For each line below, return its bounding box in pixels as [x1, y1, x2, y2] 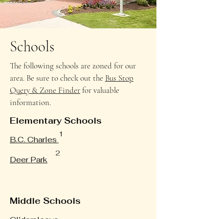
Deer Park [10, 154, 47, 165]
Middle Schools [10, 196, 81, 206]
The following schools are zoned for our [10, 61, 136, 71]
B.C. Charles [10, 134, 59, 145]
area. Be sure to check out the [10, 73, 105, 83]
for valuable [80, 85, 119, 95]
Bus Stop [105, 73, 133, 83]
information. [10, 97, 53, 108]
